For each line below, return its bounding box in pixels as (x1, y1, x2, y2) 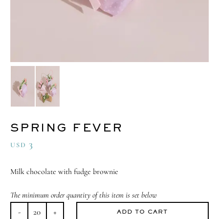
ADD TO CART (117, 208, 168, 215)
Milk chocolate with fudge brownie (10, 167, 118, 177)
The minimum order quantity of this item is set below (10, 190, 157, 200)
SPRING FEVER (10, 121, 123, 134)
